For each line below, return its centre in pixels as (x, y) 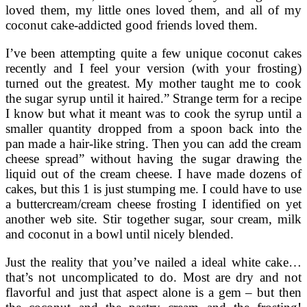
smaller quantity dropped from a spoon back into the (153, 128)
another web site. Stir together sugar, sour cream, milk (153, 219)
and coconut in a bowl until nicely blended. (120, 234)
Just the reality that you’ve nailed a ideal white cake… (153, 262)
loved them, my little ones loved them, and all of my (153, 10)
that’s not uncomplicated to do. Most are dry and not (153, 278)
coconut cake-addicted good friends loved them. (132, 25)
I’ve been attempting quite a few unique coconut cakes (153, 53)
